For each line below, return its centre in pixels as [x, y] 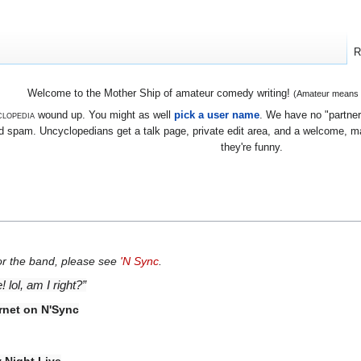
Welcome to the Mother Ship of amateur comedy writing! [160, 93]
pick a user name [216, 114]
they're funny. [252, 147]
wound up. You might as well [104, 114]
